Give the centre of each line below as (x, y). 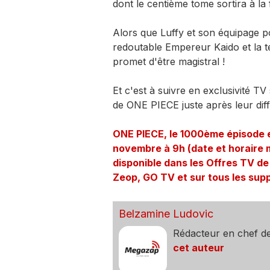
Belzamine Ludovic (166, 214)
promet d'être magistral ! (168, 62)
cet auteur (198, 248)
